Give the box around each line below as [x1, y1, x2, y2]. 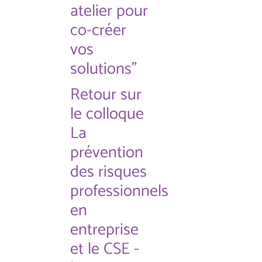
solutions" [70, 56, 137, 82]
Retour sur [70, 81, 142, 108]
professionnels [70, 178, 168, 205]
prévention [70, 139, 143, 166]
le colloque [70, 101, 144, 127]
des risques [70, 158, 147, 185]
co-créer [70, 17, 126, 44]
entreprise [70, 216, 139, 243]
